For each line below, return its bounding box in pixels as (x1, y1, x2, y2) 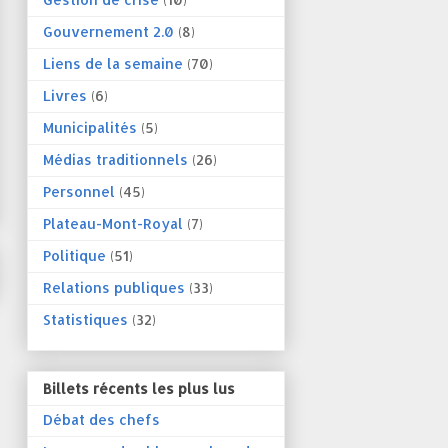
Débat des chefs (43, 411, 160, 429)
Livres (43, 86, 87, 104)
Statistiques (43, 310, 128, 328)
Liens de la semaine (43, 54, 183, 72)
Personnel (43, 182, 115, 200)
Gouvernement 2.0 (43, 22, 174, 40)
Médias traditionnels (43, 150, 188, 168)
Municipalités (43, 118, 137, 136)
